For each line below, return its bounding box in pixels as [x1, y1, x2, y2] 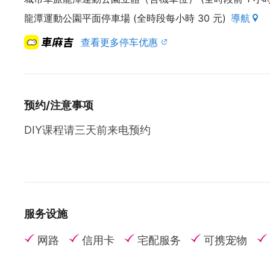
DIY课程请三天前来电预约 [24, 124, 151, 136]
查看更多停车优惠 [80, 36, 158, 48]
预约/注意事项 [24, 99, 93, 111]
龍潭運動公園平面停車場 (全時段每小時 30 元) [24, 12, 226, 24]
